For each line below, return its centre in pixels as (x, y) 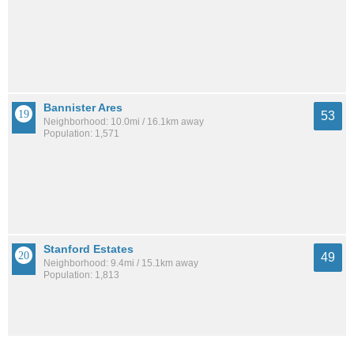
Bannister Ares (83, 108)
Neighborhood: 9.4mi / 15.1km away (121, 264)
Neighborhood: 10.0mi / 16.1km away (124, 122)
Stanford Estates (88, 249)
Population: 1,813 (81, 275)
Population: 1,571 (81, 134)
